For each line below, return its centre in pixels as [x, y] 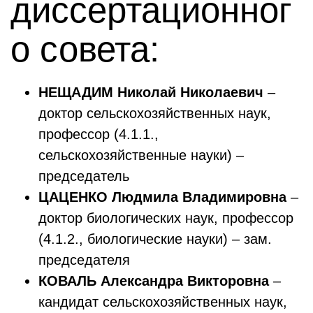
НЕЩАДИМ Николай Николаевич [151, 92]
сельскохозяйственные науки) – [141, 155]
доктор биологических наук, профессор [166, 218]
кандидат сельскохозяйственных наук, [163, 302]
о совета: [85, 49]
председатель [84, 176]
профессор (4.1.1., [99, 134]
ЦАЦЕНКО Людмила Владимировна [162, 197]
